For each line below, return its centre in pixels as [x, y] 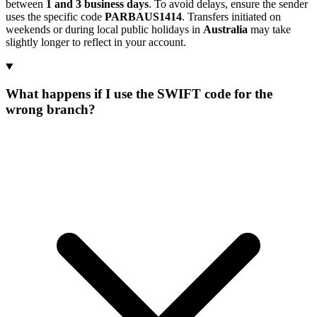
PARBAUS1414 [143, 17]
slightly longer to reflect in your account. [96, 42]
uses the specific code [55, 17]
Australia [225, 30]
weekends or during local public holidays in [104, 30]
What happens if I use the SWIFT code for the [139, 94]
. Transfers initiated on [231, 17]
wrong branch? [51, 110]
